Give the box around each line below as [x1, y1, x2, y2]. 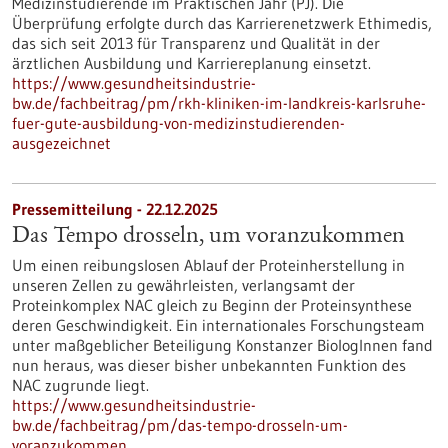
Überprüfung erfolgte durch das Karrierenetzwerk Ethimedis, [12, 13, 432, 33]
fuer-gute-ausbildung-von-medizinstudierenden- [12, 113, 345, 133]
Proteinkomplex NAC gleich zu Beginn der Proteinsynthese [12, 295, 412, 315]
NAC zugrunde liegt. [12, 375, 149, 395]
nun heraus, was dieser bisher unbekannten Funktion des [12, 355, 406, 375]
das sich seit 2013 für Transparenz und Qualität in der [12, 33, 380, 53]
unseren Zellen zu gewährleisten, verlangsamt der [12, 275, 355, 295]
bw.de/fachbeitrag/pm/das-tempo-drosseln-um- [12, 415, 348, 435]
